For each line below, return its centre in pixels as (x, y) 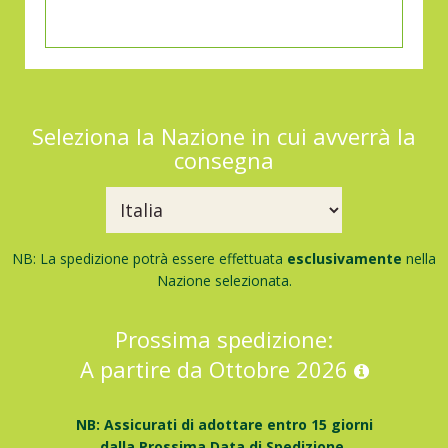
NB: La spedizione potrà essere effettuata (149, 258)
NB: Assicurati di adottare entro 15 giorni (224, 424)
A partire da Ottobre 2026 (216, 368)
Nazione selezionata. (224, 280)
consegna (224, 159)
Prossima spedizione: (224, 338)
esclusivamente (344, 258)
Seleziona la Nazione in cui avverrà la (224, 135)
